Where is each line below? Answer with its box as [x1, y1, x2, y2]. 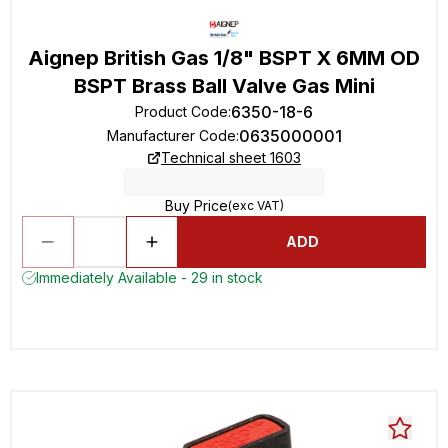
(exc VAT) [227, 198, 284, 213]
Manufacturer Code [106, 127, 236, 144]
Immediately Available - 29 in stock [36, 269, 263, 286]
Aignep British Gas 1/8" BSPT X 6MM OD [28, 46, 420, 70]
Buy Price [164, 197, 228, 214]
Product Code [135, 103, 228, 120]
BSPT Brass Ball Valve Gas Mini [73, 74, 375, 98]
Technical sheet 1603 [161, 149, 301, 166]
